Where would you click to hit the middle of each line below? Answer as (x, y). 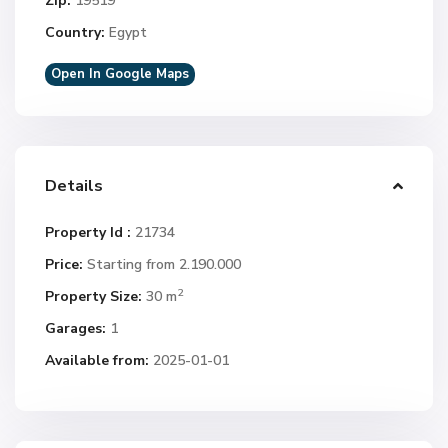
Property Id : (88, 233)
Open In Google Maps (120, 74)
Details (74, 186)
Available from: (97, 361)
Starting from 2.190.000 (162, 265)
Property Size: (94, 297)
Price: (64, 265)
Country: (75, 33)
